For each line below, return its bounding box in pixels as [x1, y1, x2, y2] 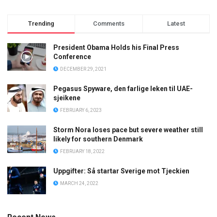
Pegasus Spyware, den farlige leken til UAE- [53, 84, 193, 93]
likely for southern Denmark [53, 135, 143, 143]
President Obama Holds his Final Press [53, 43, 179, 51]
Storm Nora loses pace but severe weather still [53, 125, 203, 134]
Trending [28, 19, 55, 27]
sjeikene [53, 93, 80, 102]
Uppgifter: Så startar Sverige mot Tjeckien [53, 167, 189, 175]
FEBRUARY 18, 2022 [59, 148, 105, 154]
